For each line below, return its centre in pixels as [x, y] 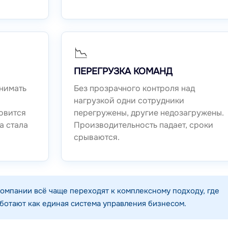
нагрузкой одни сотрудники [129, 101]
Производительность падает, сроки [143, 125]
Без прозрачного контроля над [134, 89]
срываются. [96, 137]
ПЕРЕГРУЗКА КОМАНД [123, 72]
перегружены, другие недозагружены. [149, 113]
